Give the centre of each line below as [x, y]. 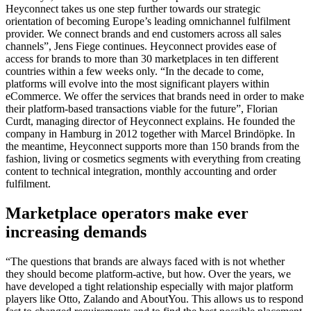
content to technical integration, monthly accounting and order [141, 171]
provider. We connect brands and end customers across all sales [143, 34]
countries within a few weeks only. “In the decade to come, [135, 72]
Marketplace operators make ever [127, 213]
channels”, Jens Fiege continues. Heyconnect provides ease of [141, 47]
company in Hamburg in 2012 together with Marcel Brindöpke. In [150, 134]
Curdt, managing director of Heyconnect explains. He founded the [150, 121]
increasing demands [76, 232]
